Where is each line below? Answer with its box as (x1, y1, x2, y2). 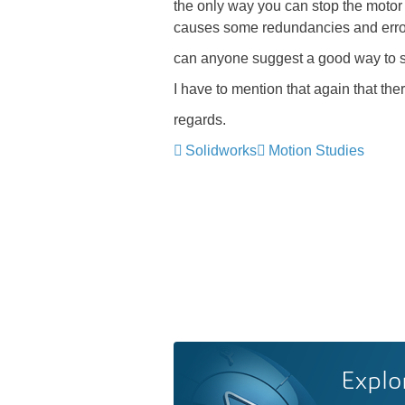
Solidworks (185, 143, 257, 158)
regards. (174, 112, 226, 127)
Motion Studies (268, 143, 364, 158)
